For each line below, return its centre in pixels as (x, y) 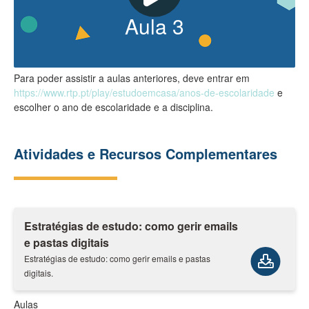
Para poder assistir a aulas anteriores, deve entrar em (132, 78)
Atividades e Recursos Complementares (146, 153)
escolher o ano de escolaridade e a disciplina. (113, 107)
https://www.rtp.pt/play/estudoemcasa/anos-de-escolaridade (144, 92)
